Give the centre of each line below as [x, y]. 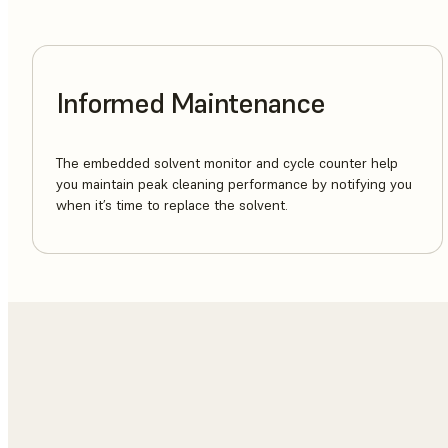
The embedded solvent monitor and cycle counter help [227, 163]
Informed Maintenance [190, 104]
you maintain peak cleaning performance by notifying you [234, 184]
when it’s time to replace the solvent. [172, 205]
